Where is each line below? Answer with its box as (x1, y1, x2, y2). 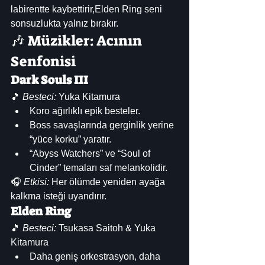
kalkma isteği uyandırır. (11, 190, 106, 201)
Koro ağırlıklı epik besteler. (30, 105, 140, 116)
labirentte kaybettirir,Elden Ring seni (11, 4, 164, 14)
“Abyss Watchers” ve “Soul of (30, 148, 153, 159)
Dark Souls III (11, 72, 88, 88)
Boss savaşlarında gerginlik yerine (30, 119, 176, 130)
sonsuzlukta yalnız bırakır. (11, 18, 118, 28)
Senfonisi (11, 51, 76, 71)
